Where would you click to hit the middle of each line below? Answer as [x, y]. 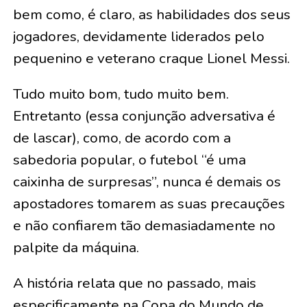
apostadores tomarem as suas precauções [149, 204]
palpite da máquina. [76, 248]
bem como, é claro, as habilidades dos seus [151, 15]
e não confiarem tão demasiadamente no [144, 226]
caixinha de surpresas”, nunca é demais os [147, 182]
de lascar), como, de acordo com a [122, 138]
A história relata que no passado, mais [134, 283]
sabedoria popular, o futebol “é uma [129, 160]
